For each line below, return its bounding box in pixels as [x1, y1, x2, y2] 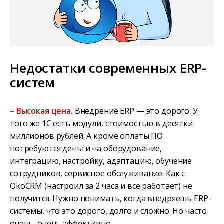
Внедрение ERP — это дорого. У [72, 105, 198, 117]
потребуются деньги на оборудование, [10, 143, 162, 154]
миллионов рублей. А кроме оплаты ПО [10, 130, 163, 142]
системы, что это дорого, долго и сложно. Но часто [10, 205, 207, 217]
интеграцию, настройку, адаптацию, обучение [10, 155, 192, 167]
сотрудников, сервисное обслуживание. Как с [10, 168, 185, 179]
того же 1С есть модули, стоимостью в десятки [10, 118, 193, 129]
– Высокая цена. [10, 105, 73, 117]
